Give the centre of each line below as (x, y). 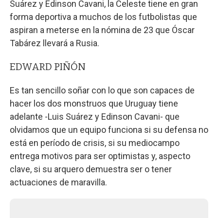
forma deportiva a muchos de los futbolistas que (103, 17)
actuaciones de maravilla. (58, 182)
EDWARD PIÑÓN (48, 66)
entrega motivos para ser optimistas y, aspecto (100, 156)
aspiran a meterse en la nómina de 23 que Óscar (102, 30)
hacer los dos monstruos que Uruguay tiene (94, 103)
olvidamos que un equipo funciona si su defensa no (109, 129)
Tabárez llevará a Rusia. (54, 43)
